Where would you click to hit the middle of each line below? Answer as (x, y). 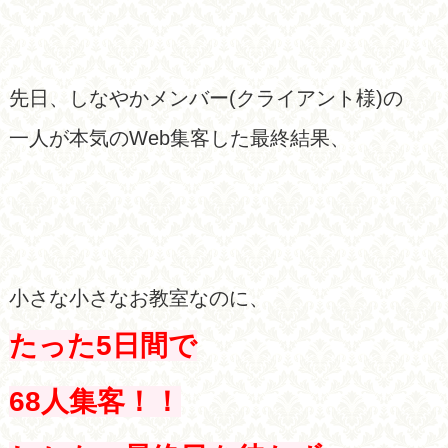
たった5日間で (102, 345)
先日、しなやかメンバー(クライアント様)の (205, 97)
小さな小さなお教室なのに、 (138, 297)
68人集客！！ (94, 401)
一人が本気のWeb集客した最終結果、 (179, 137)
